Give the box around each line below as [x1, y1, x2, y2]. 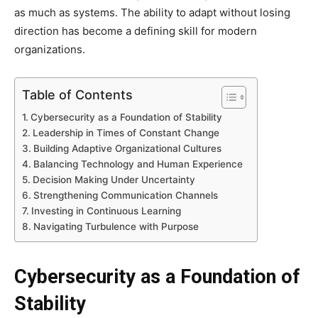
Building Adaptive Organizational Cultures [33, 142, 221, 154]
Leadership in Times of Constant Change [32, 126, 219, 138]
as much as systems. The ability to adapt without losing [14, 5, 290, 19]
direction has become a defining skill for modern [14, 23, 257, 38]
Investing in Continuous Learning [31, 204, 181, 216]
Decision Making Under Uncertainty [32, 173, 195, 185]
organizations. [14, 42, 85, 56]
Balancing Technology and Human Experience [33, 158, 243, 170]
